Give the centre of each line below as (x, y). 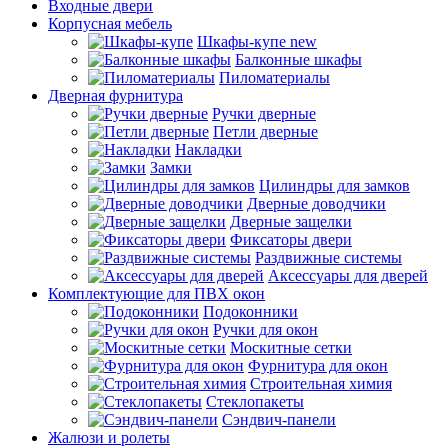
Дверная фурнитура (115, 95)
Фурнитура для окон (318, 365)
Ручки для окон (265, 329)
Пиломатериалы (274, 77)
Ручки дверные (264, 113)
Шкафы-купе (243, 41)
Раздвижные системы (328, 257)
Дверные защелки (291, 221)
